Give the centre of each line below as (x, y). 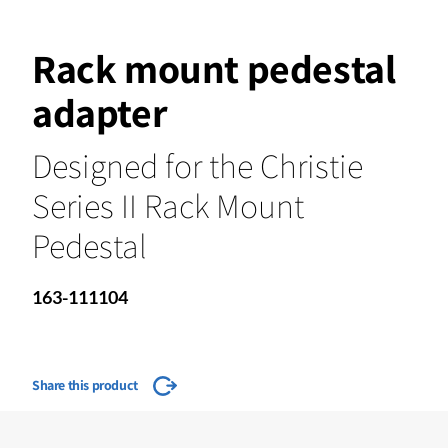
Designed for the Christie (197, 165)
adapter (100, 111)
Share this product (85, 384)
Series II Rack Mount (168, 205)
